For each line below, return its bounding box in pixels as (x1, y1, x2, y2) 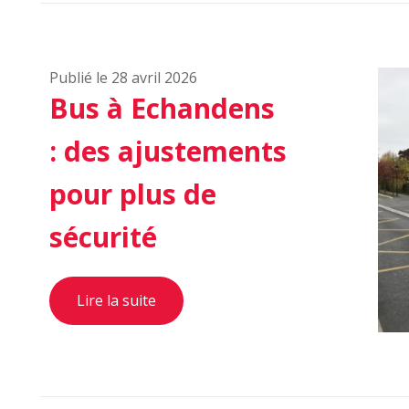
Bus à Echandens (49, 89, 275, 127)
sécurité (49, 218, 157, 256)
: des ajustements (49, 132, 287, 170)
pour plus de (49, 175, 216, 213)
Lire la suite (77, 290, 156, 310)
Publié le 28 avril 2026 (49, 68, 197, 88)
